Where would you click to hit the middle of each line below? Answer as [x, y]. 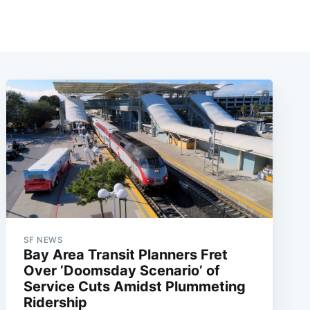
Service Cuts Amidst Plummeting [134, 287]
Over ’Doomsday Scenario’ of [121, 271]
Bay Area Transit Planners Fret [125, 255]
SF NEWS [43, 240]
